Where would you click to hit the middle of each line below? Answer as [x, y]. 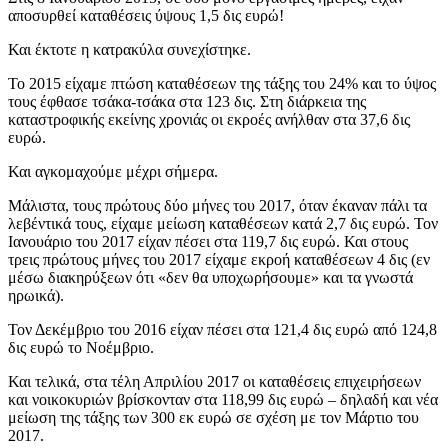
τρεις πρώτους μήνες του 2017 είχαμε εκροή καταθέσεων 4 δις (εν [219, 260]
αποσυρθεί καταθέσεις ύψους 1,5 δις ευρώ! [146, 16]
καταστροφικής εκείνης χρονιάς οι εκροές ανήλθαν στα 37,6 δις [209, 120]
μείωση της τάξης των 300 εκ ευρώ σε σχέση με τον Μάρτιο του [213, 418]
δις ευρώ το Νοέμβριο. [81, 348]
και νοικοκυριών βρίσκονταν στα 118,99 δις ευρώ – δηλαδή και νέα [223, 400]
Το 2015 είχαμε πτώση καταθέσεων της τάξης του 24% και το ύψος [222, 84]
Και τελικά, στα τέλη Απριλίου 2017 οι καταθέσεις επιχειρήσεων [214, 382]
